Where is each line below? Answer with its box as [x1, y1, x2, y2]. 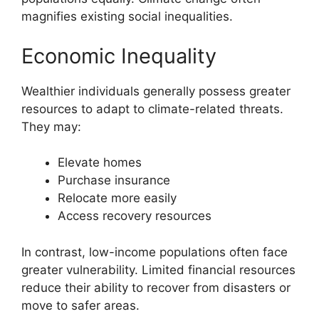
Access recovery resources [58, 209, 211, 224]
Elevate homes [58, 155, 142, 170]
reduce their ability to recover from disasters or [21, 280, 291, 295]
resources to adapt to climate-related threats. [21, 101, 283, 116]
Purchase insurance [58, 173, 170, 188]
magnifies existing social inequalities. [21, 9, 233, 24]
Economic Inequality [21, 43, 216, 68]
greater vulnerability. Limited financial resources [21, 262, 296, 277]
